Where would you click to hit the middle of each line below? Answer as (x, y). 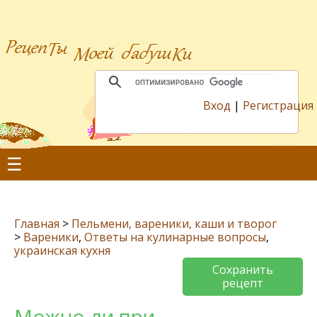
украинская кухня (62, 250)
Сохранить (243, 270)
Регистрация (278, 105)
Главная (37, 224)
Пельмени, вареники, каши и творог (174, 224)
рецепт (243, 283)
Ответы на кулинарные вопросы (175, 237)
